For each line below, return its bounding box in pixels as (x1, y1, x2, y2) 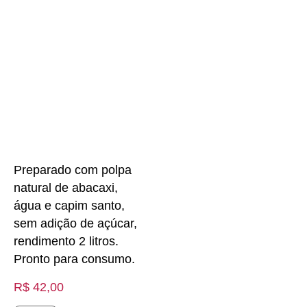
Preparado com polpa (14, 163, 132, 177)
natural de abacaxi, (14, 181, 118, 195)
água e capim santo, (14, 199, 125, 213)
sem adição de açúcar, (14, 217, 137, 231)
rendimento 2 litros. (14, 234, 119, 249)
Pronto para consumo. (14, 252, 135, 267)
